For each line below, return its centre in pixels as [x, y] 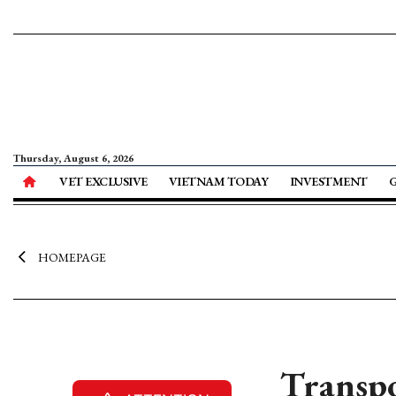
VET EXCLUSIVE [103, 181]
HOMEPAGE [72, 257]
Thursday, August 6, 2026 [73, 158]
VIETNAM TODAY [218, 181]
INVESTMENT [328, 181]
